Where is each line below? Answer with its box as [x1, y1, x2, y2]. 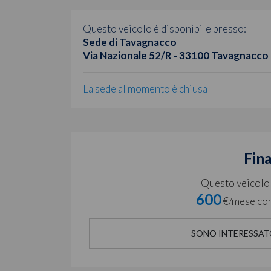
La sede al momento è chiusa [83, 82, 207, 95]
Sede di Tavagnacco [83, 35, 177, 48]
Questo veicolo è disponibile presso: [83, 22, 246, 35]
